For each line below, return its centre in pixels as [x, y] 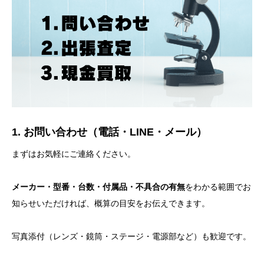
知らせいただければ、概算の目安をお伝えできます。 [111, 203]
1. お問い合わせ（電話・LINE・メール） [109, 132]
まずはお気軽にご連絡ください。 [74, 154]
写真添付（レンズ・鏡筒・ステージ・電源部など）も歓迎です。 [131, 236]
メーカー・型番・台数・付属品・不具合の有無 [98, 187]
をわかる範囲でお [218, 187]
